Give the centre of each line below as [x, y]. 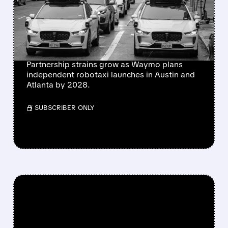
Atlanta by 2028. [58, 85]
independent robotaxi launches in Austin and [110, 75]
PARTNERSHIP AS [84, 13]
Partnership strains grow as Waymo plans [104, 65]
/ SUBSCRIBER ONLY [62, 108]
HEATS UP [59, 46]
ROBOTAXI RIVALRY [93, 30]
